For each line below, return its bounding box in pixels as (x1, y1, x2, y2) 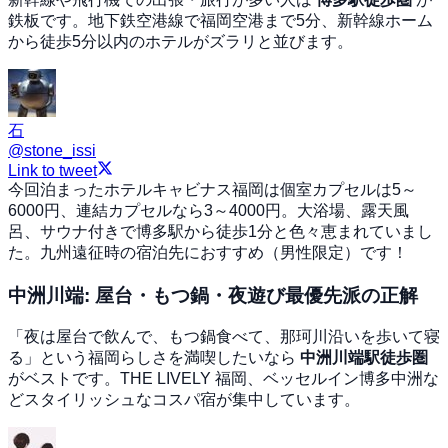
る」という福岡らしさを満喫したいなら (8, 349, 300, 367)
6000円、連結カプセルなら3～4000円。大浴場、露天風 (8, 201, 409, 219)
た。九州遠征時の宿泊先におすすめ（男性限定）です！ (8, 243, 408, 261)
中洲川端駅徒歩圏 (300, 349, 428, 367)
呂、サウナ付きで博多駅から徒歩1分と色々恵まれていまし (8, 222, 433, 240)
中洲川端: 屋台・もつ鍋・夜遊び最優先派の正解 (8, 284, 418, 306)
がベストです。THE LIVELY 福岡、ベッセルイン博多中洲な (8, 370, 439, 388)
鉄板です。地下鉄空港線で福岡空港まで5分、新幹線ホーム (8, 11, 433, 29)
